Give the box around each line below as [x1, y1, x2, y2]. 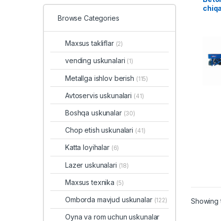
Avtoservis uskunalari [65, 91, 134, 100]
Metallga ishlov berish [65, 74, 136, 82]
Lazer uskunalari [65, 160, 119, 169]
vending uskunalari [65, 56, 127, 65]
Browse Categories [58, 13, 119, 22]
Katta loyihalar [65, 143, 111, 152]
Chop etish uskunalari [65, 126, 135, 135]
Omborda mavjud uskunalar [65, 195, 154, 204]
